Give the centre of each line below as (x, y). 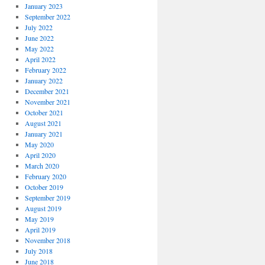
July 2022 (38, 27)
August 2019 (43, 208)
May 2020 (39, 144)
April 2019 (40, 230)
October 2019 (44, 187)
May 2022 (39, 49)
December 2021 (47, 91)
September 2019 (47, 198)
